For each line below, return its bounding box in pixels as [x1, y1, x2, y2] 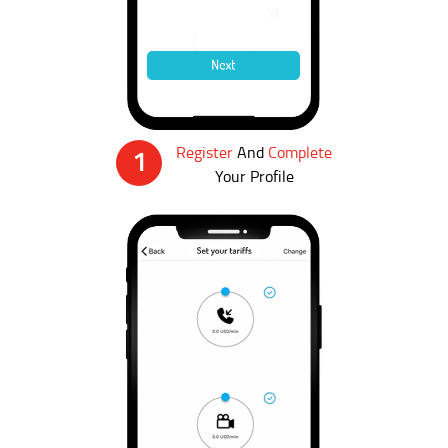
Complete [268, 140, 332, 163]
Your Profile [214, 164, 294, 187]
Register [176, 140, 237, 163]
